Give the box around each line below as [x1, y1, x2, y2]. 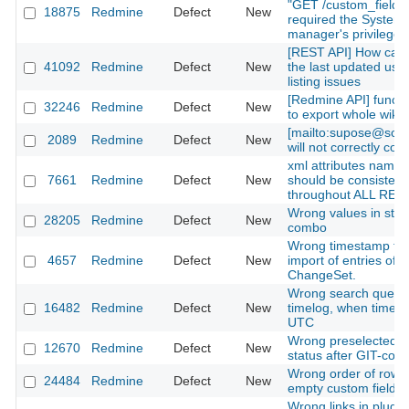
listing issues [288, 74, 361, 89]
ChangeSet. [288, 267, 356, 283]
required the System [288, 12, 404, 27]
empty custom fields [288, 381, 403, 396]
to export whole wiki [288, 107, 401, 122]
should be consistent [288, 173, 406, 188]
